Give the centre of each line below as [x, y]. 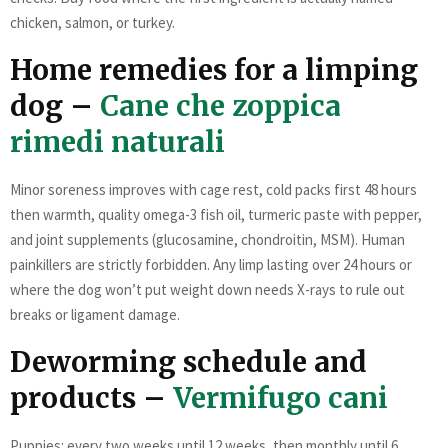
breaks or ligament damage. [95, 314]
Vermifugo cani [280, 397]
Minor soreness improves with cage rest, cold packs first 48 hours [213, 189]
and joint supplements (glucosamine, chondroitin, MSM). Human [207, 239]
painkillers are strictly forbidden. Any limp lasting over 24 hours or [211, 264]
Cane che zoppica [220, 105]
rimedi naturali [117, 141]
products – [91, 397]
